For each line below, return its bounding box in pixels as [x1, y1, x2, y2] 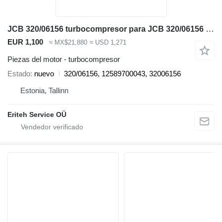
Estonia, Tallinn [20, 86, 68, 95]
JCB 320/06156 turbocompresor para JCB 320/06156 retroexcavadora [206, 24, 214, 34]
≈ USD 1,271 [89, 39, 126, 47]
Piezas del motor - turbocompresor [7, 55, 120, 63]
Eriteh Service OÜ [7, 110, 66, 118]
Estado [7, 69, 30, 78]
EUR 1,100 [7, 38, 43, 47]
